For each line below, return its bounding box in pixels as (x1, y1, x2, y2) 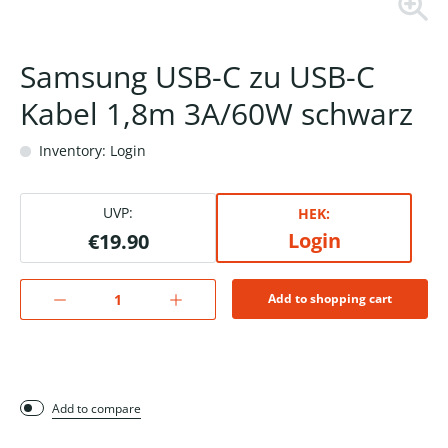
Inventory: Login (35, 141, 146, 161)
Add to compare (52, 400, 141, 418)
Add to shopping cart (268, 290, 392, 308)
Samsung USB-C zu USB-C (20, 56, 375, 98)
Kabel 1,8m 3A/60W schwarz (20, 93, 413, 135)
